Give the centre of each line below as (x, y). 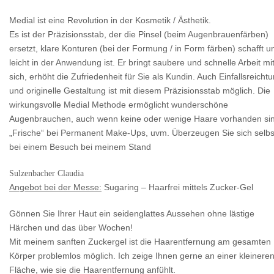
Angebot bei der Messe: (55, 188)
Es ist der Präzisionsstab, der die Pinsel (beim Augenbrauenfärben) (139, 35)
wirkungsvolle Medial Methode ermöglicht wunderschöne (119, 105)
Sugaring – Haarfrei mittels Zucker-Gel (177, 188)
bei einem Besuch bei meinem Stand (80, 147)
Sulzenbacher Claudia (46, 174)
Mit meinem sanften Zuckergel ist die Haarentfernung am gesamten (140, 242)
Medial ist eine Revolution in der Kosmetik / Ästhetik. (110, 21)
